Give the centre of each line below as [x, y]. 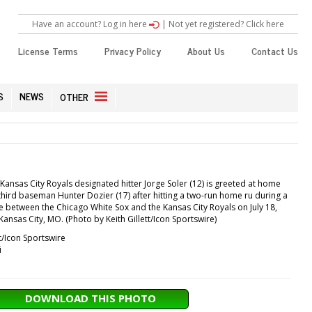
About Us [206, 51]
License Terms [48, 51]
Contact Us [275, 51]
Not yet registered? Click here [226, 24]
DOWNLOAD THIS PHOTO [90, 298]
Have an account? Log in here [91, 24]
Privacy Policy [133, 51]
